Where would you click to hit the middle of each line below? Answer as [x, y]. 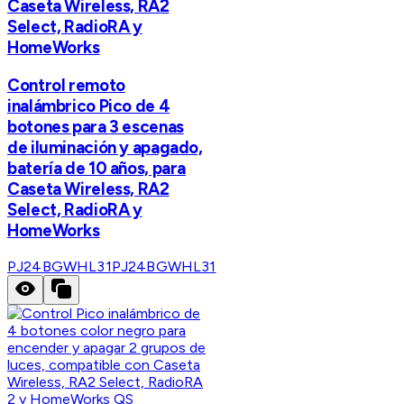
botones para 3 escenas [96, 126]
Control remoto [66, 85]
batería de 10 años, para [97, 168]
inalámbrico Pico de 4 [89, 106]
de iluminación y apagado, [105, 147]
